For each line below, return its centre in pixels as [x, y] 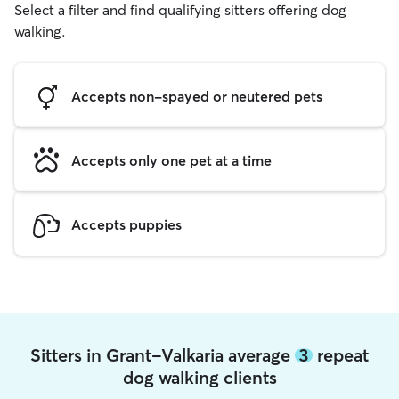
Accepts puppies [126, 224]
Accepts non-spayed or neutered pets [197, 96]
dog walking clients [199, 377]
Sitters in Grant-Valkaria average [163, 355]
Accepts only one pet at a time [171, 160]
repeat [341, 355]
